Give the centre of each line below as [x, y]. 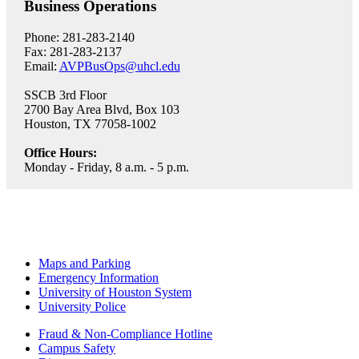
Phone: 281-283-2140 [79, 37]
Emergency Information [99, 278]
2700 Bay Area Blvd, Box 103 [101, 109]
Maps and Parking [85, 264]
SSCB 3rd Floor [65, 95]
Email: [41, 66]
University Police [82, 307]
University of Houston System [115, 292]
